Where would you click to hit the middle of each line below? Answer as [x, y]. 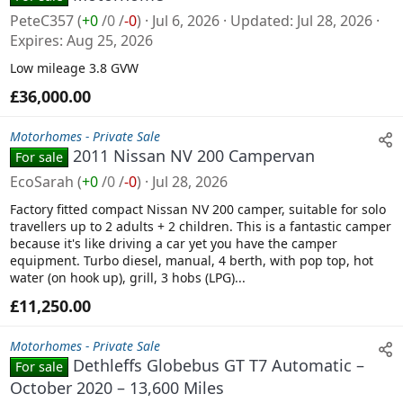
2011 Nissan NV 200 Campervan [194, 155]
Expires [35, 40]
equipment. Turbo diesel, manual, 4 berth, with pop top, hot [192, 260]
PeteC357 [42, 20]
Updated [260, 20]
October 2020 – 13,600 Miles [117, 387]
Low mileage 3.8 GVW [74, 67]
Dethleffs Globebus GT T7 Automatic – [219, 365]
